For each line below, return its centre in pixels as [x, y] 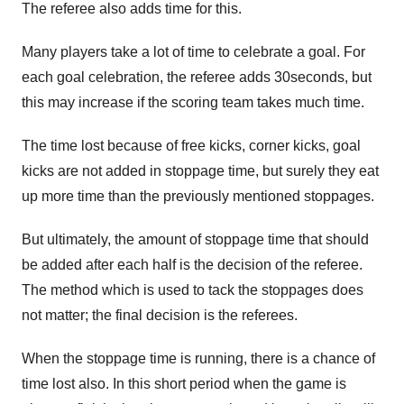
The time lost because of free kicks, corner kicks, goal [191, 146]
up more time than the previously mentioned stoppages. [200, 196]
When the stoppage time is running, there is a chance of [198, 358]
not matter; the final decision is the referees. [160, 315]
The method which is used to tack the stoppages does [193, 290]
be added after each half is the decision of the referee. [192, 265]
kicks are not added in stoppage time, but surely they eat [200, 171]
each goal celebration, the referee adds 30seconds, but [197, 77]
